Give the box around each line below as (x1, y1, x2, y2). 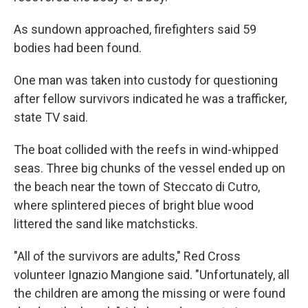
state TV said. (14, 110, 88, 125)
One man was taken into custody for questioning (14, 73, 278, 88)
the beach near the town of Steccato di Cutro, (14, 179, 260, 195)
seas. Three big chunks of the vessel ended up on (14, 161, 285, 176)
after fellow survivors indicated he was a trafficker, (14, 91, 287, 107)
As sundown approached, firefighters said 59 (14, 22, 256, 37)
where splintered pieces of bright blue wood (14, 198, 254, 213)
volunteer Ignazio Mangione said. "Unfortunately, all (14, 267, 289, 283)
